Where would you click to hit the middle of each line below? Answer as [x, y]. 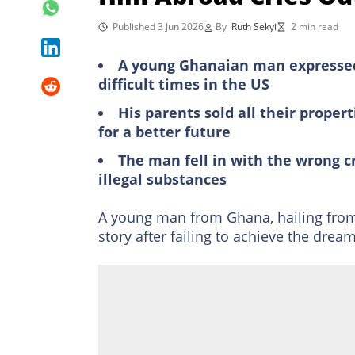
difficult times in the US [184, 84]
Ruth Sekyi [254, 26]
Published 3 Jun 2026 [158, 26]
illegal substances [162, 179]
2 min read [315, 26]
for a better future [164, 131]
